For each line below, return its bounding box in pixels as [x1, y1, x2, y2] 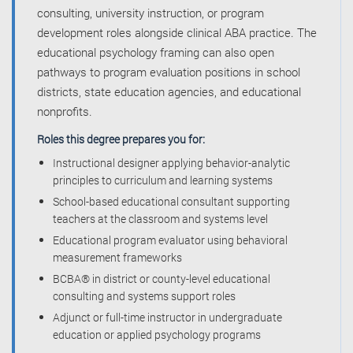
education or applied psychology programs [53, 327, 261, 343]
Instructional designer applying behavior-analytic [53, 155, 290, 171]
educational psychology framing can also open [37, 44, 274, 61]
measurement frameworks [53, 250, 182, 266]
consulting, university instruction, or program [37, 5, 264, 21]
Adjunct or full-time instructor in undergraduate [53, 310, 282, 325]
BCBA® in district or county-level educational [53, 271, 270, 287]
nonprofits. [37, 103, 92, 120]
